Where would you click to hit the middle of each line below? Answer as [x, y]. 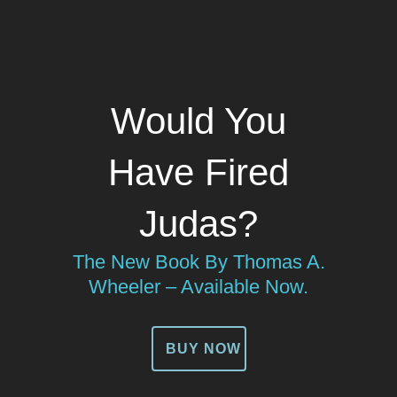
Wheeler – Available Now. [198, 287]
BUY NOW [203, 349]
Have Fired [198, 172]
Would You [198, 121]
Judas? [198, 224]
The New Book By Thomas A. [198, 262]
